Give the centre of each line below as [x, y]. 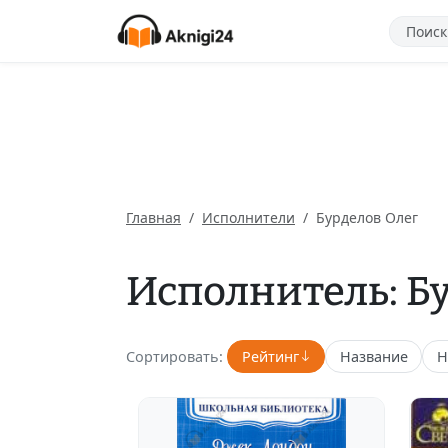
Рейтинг [270, 356]
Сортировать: [174, 356]
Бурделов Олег [367, 217]
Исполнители [248, 217]
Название [373, 356]
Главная [153, 217]
